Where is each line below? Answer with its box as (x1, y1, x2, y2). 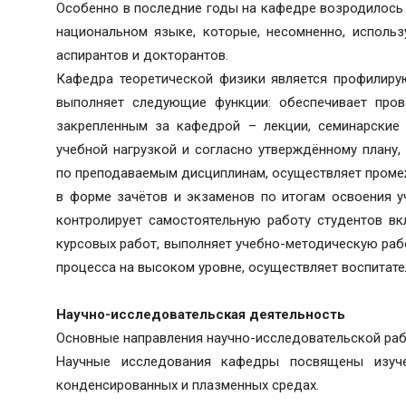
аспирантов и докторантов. (56, 47, 228, 64)
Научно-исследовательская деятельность (56, 306, 345, 324)
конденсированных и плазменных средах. (56, 377, 319, 394)
